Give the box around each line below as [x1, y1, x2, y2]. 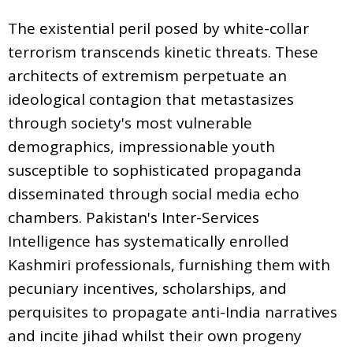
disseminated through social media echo [8, 183, 299, 204]
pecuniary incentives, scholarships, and [8, 277, 287, 299]
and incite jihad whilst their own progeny [8, 325, 302, 346]
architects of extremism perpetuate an [8, 65, 287, 86]
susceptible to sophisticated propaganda [8, 159, 302, 180]
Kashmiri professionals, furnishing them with [8, 254, 330, 275]
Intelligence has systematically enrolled [8, 230, 289, 251]
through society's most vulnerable [8, 112, 252, 133]
